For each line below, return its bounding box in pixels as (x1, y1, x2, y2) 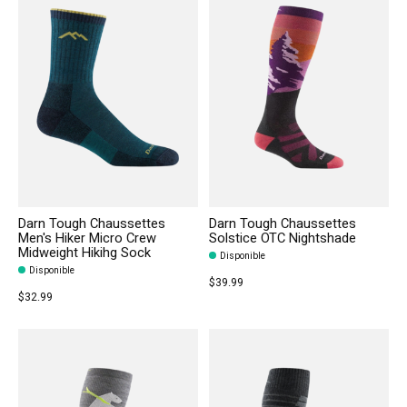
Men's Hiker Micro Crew (18, 228, 156, 248)
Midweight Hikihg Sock (18, 243, 151, 263)
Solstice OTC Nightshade (208, 228, 356, 248)
